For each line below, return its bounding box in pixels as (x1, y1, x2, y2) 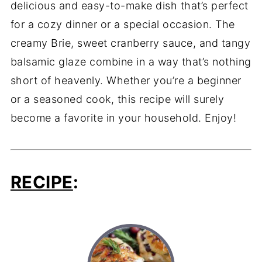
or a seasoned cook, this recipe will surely (10, 93, 225, 106)
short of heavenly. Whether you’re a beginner (10, 74, 242, 87)
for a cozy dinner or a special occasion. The (10, 18, 235, 31)
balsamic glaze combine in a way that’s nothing (10, 56, 251, 68)
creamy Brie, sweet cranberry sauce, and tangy (10, 37, 251, 50)
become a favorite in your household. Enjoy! (10, 112, 237, 125)
